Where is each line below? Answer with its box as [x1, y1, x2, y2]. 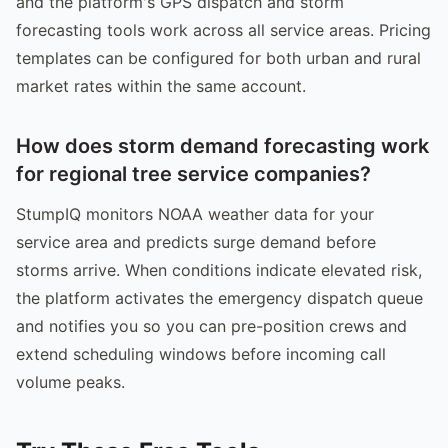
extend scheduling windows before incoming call [16, 343, 386, 364]
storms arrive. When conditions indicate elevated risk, [16, 259, 422, 280]
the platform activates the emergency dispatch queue [16, 287, 423, 308]
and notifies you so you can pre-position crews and [16, 315, 407, 336]
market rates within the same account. [16, 75, 306, 96]
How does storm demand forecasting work [16, 133, 429, 158]
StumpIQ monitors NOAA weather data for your [16, 203, 374, 224]
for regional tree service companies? [16, 161, 371, 186]
